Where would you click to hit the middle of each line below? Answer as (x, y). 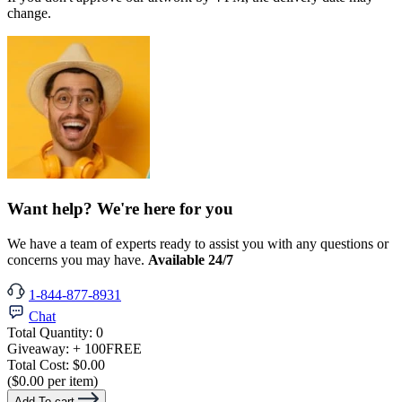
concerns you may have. (78, 259)
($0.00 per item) (52, 380)
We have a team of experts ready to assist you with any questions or (198, 243)
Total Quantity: (52, 332)
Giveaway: (40, 348)
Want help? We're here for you (120, 208)
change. (29, 13)
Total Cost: (40, 364)
